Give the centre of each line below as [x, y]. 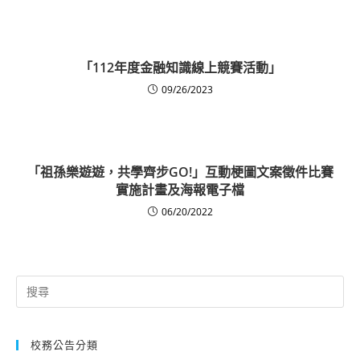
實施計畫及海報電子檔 [180, 189]
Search [31, 283]
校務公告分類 [64, 344]
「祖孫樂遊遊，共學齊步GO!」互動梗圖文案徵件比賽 [180, 172]
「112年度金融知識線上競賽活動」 [180, 67]
